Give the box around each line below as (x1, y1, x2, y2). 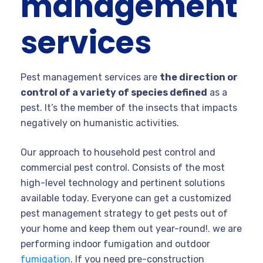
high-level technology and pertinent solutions (21, 177, 225, 189)
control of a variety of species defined (21, 87, 207, 99)
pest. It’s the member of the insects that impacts (21, 102, 237, 114)
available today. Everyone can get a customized (21, 193, 231, 204)
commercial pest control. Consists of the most (21, 162, 225, 174)
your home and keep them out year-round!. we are (21, 223, 242, 235)
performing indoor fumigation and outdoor (21, 238, 210, 250)
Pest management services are (21, 72, 160, 83)
